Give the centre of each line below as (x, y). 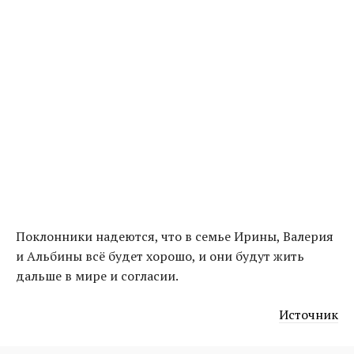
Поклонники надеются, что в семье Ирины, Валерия (175, 236)
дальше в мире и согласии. (97, 275)
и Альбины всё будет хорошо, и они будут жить (160, 256)
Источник (309, 314)
